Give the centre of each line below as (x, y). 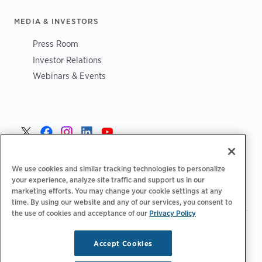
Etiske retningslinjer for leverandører (170, 238)
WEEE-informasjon (46, 251)
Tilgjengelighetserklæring (57, 238)
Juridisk (211, 226)
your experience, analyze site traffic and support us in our (108, 179)
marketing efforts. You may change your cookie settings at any (117, 190)
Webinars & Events (69, 75)
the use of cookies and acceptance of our (80, 213)
